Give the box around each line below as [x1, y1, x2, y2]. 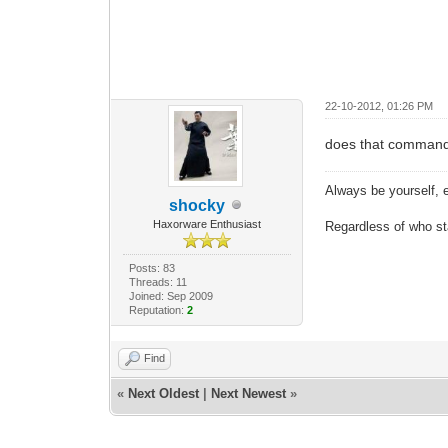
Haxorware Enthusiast [152, 217, 261, 230]
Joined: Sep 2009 [128, 289, 213, 302]
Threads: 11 [128, 275, 187, 288]
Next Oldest [128, 385, 200, 401]
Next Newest [211, 385, 287, 401]
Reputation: [128, 303, 187, 316]
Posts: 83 [128, 261, 175, 274]
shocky [168, 196, 225, 214]
